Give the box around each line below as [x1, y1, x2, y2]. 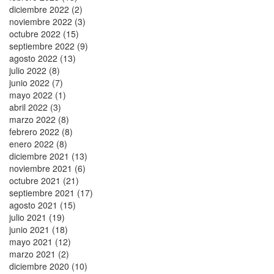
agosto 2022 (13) [9, 51, 76, 64]
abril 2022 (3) [9, 100, 61, 113]
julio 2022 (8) [9, 64, 60, 76]
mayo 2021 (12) [9, 235, 71, 248]
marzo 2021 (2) [9, 247, 69, 260]
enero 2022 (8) [9, 137, 67, 150]
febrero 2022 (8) [9, 125, 73, 138]
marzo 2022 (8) [9, 113, 69, 125]
